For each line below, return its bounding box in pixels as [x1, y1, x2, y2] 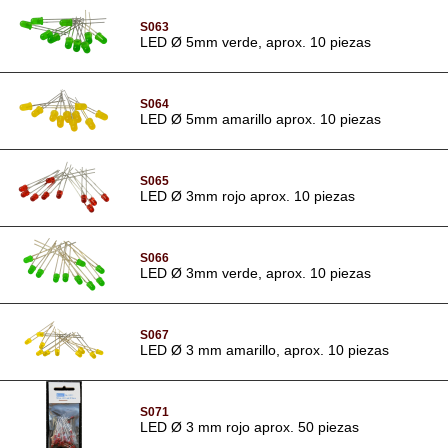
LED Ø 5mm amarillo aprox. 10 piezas [140, 110, 381, 127]
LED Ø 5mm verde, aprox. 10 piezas [140, 33, 371, 50]
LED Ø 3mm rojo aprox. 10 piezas [140, 187, 355, 204]
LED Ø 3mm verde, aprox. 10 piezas [140, 264, 371, 281]
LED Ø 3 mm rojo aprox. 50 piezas [140, 418, 359, 435]
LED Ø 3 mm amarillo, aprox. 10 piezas [140, 341, 389, 358]
